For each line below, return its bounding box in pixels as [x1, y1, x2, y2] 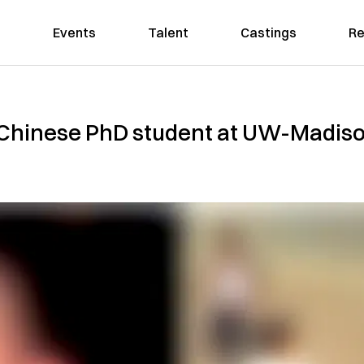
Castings [240, 24, 297, 41]
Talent [147, 24, 188, 41]
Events [52, 24, 96, 41]
